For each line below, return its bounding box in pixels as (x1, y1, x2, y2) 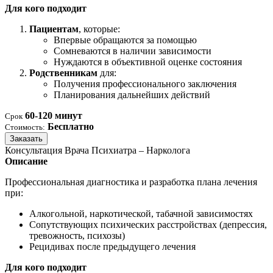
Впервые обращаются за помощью (54, 34, 197, 45)
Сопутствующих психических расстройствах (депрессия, (29, 219, 267, 230)
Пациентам (29, 23, 79, 34)
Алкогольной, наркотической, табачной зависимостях (29, 208, 253, 219)
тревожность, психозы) (29, 230, 125, 241)
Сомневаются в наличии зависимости (54, 45, 211, 56)
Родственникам (29, 67, 97, 78)
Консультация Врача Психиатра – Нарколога (5, 144, 190, 155)
